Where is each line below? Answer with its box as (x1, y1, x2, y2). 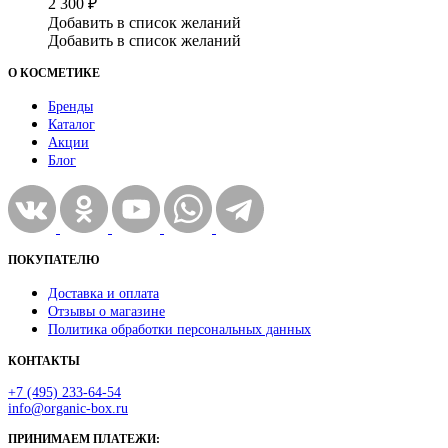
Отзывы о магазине (48, 303, 165, 319)
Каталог (48, 116, 95, 132)
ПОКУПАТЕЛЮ (8, 252, 100, 267)
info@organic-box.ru (8, 400, 128, 416)
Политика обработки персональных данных (48, 321, 311, 337)
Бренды (48, 98, 93, 114)
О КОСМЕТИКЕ (8, 65, 100, 80)
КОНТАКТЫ (8, 353, 80, 368)
